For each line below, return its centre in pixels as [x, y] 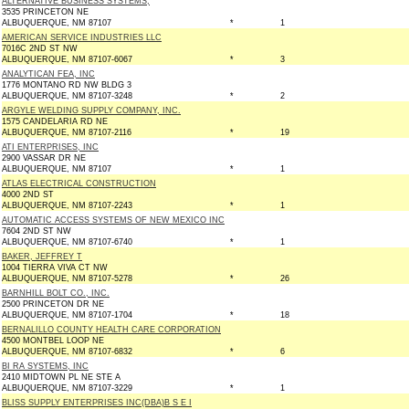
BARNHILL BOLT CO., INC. [56, 293]
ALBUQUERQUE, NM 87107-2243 [67, 205]
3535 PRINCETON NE [45, 12]
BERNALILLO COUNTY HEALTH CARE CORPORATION [111, 330]
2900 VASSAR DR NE [44, 158]
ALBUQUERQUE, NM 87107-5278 [67, 278]
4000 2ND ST [28, 194]
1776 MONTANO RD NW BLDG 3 [67, 85]
